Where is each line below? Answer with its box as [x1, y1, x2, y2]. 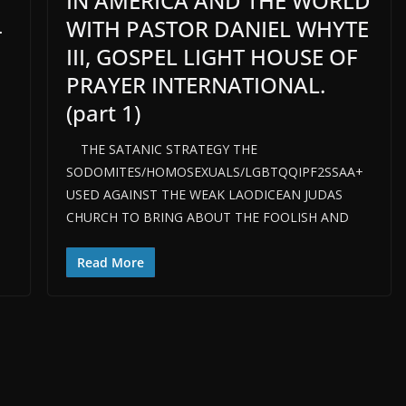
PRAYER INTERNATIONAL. [65, 69, 325, 100]
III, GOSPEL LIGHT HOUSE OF [65, 41, 358, 72]
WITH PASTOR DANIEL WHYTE [65, 13, 369, 43]
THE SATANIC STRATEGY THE [65, 140, 257, 158]
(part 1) [65, 97, 140, 128]
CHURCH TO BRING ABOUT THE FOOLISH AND [65, 208, 349, 226]
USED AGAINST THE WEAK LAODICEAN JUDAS [65, 185, 343, 203]
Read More [76, 253, 144, 271]
